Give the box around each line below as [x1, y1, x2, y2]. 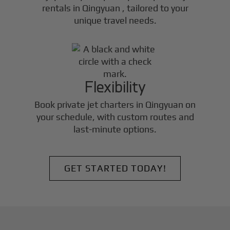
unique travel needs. [73, 14, 157, 26]
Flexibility [84, 76, 146, 96]
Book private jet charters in [34, 99, 145, 110]
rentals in [42, 2, 82, 13]
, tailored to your [122, 2, 188, 13]
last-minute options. [73, 124, 157, 135]
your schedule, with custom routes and [36, 111, 194, 123]
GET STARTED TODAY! [64, 163, 166, 174]
